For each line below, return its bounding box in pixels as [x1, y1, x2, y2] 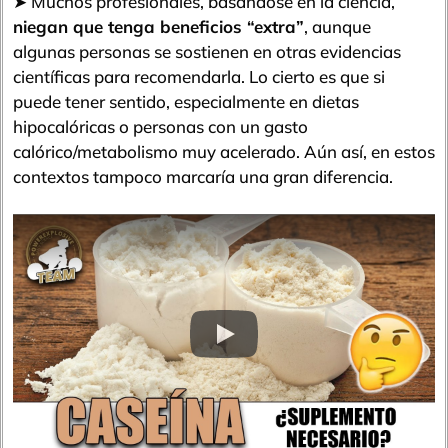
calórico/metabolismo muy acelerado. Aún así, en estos [13, 140, 435, 162]
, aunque [304, 15, 371, 37]
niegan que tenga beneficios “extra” [13, 15, 304, 37]
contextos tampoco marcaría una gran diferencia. [13, 165, 393, 187]
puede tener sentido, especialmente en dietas [13, 90, 359, 112]
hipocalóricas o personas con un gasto [13, 115, 308, 137]
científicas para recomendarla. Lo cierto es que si [13, 65, 385, 87]
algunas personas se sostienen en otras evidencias [13, 40, 401, 62]
